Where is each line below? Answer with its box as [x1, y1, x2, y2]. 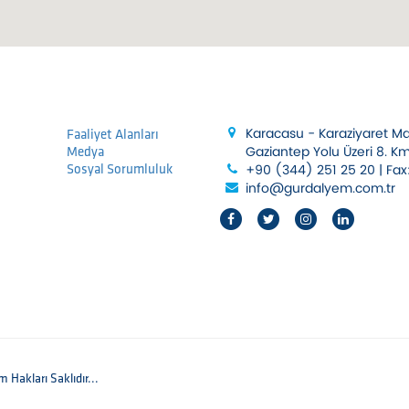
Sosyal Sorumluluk [67, 161, 173, 178]
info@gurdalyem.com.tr [246, 179, 395, 197]
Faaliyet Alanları [67, 126, 159, 143]
